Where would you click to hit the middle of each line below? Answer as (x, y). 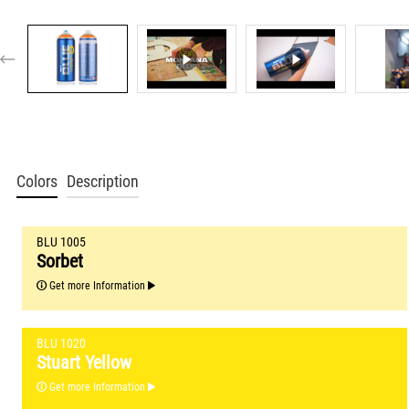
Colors (37, 182)
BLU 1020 (61, 343)
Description (103, 182)
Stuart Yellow (86, 362)
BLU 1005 (61, 242)
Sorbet (62, 261)
